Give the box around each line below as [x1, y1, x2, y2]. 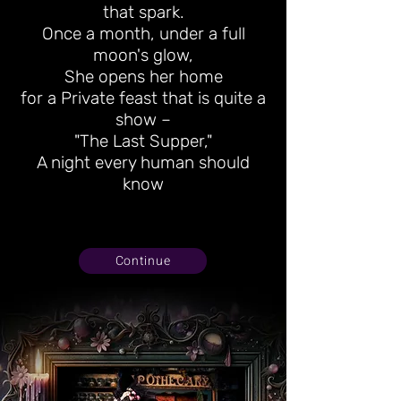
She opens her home [64, 66, 223, 87]
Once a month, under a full [41, 23, 245, 44]
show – [115, 109, 171, 130]
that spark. [102, 2, 184, 22]
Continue [115, 252, 171, 270]
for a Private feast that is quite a [21, 88, 266, 108]
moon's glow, [93, 45, 193, 65]
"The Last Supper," [74, 131, 212, 151]
